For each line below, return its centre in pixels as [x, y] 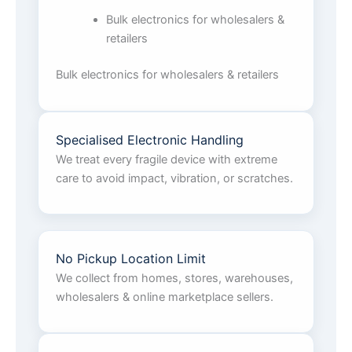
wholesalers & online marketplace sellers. [165, 297]
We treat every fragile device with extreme [167, 159]
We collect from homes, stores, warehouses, [174, 278]
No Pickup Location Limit [131, 258]
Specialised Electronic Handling [150, 139]
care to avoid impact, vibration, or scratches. [174, 178]
